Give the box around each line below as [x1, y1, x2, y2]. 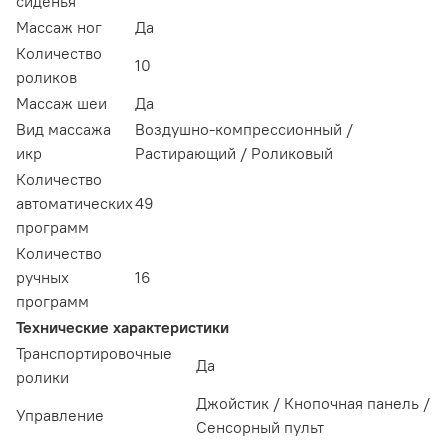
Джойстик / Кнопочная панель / [196, 393, 430, 414]
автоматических [16, 193, 133, 214]
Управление [16, 405, 104, 426]
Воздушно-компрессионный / [135, 119, 353, 140]
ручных [16, 267, 69, 288]
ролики [16, 367, 69, 388]
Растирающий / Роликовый [135, 143, 333, 164]
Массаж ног [16, 17, 102, 38]
